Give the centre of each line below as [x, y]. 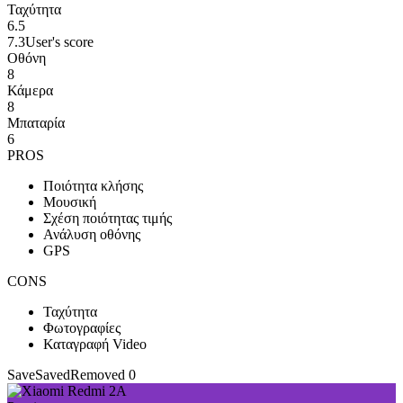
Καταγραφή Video [95, 344]
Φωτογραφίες [82, 328]
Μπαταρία [36, 123]
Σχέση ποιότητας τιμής [107, 218]
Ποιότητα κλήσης [93, 186]
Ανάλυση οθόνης [92, 234]
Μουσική [70, 202]
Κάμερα [30, 90]
